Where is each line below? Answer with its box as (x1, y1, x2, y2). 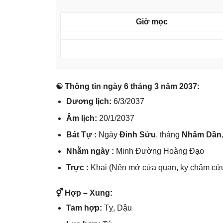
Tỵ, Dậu (104, 203, 132, 212)
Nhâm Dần (181, 130, 222, 139)
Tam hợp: (66, 203, 104, 212)
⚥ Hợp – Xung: (56, 188, 112, 197)
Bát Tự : (66, 130, 99, 139)
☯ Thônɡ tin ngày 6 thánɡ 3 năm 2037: (56, 82, 200, 91)
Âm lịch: (66, 113, 99, 122)
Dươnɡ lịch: (66, 97, 113, 106)
